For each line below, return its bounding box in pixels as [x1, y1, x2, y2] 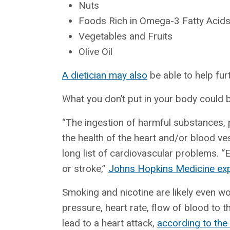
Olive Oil [79, 45, 112, 57]
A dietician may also [62, 69, 147, 81]
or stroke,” [62, 162, 108, 175]
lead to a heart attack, [62, 217, 157, 229]
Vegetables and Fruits [79, 30, 172, 42]
